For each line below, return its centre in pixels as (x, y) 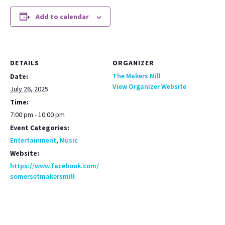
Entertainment (33, 140)
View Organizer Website (149, 86)
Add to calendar (62, 17)
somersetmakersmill (42, 176)
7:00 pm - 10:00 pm (37, 115)
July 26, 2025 (29, 89)
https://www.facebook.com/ (54, 166)
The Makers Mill (137, 76)
